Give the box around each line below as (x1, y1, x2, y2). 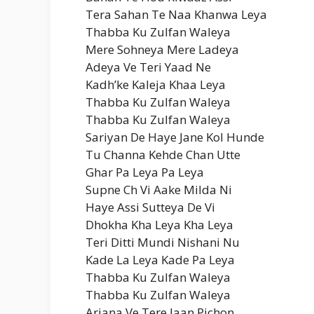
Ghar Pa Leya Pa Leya (86, 163, 204, 180)
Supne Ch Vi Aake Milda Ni (86, 181, 232, 198)
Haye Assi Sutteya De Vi (86, 198, 215, 215)
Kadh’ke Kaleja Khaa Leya (86, 76, 226, 93)
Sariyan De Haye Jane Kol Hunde (86, 128, 264, 145)
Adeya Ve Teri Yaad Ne (86, 58, 211, 75)
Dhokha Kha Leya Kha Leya (86, 216, 233, 233)
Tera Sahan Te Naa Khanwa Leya (86, 6, 267, 22)
